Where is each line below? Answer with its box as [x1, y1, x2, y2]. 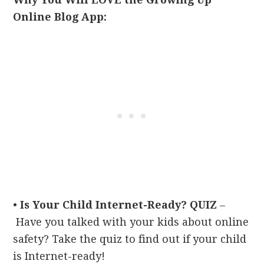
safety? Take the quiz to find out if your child [13, 233, 247, 245]
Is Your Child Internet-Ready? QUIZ [20, 199, 217, 211]
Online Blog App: [13, 11, 107, 23]
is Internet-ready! [13, 250, 105, 262]
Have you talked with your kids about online [13, 216, 249, 228]
